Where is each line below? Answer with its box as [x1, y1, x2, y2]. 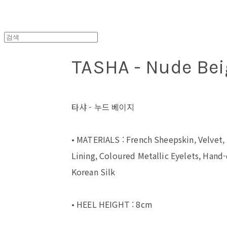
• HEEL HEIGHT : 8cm [71, 198, 153, 210]
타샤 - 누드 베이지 [71, 100, 135, 113]
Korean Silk [71, 165, 116, 178]
